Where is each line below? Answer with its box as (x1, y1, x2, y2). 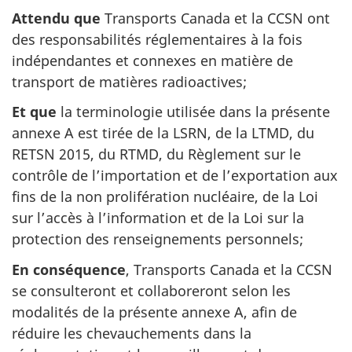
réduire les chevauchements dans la (12, 323, 251, 343)
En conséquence (12, 259, 126, 279)
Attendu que (12, 8, 101, 27)
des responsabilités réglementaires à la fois (12, 29, 302, 49)
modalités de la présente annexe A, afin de (12, 302, 297, 321)
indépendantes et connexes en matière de (12, 50, 293, 70)
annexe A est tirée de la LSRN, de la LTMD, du (12, 123, 314, 142)
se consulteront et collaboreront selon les (12, 280, 291, 300)
